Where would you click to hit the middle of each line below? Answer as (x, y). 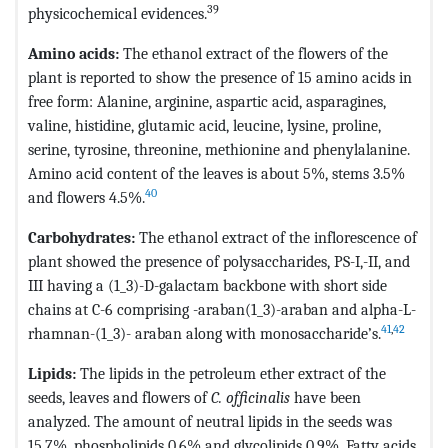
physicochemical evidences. (117, 13)
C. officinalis (250, 397)
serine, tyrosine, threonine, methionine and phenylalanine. (219, 149)
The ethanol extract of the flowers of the (255, 53)
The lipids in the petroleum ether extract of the (233, 373)
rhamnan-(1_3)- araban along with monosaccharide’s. (204, 333)
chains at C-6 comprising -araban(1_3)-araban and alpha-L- (222, 309)
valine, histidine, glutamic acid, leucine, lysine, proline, (204, 125)
